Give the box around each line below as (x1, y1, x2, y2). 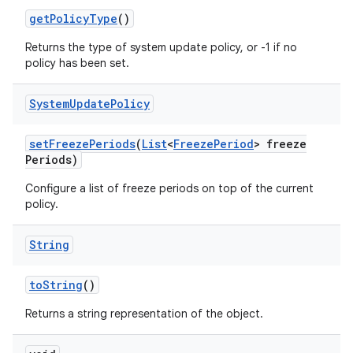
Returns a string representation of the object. (25, 307, 263, 321)
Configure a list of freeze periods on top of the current (25, 181, 314, 195)
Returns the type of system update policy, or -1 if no (25, 40, 297, 54)
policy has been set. (25, 56, 129, 70)
